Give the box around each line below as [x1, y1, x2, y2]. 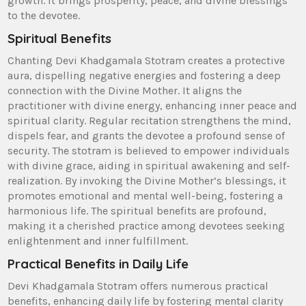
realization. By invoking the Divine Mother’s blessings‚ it [8, 173, 287, 187]
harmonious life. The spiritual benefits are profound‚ [8, 204, 267, 217]
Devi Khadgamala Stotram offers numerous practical [8, 279, 269, 292]
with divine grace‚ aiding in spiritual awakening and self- [8, 158, 291, 172]
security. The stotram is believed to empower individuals [8, 143, 290, 157]
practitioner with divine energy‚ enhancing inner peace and [8, 98, 298, 112]
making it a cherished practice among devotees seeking [8, 219, 286, 232]
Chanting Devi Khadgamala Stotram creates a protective [8, 53, 286, 67]
